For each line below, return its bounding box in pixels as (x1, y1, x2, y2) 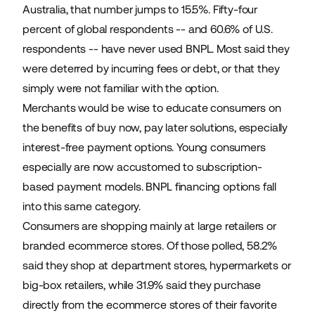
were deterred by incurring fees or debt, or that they (22, 62, 280, 75)
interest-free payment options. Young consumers (22, 141, 266, 154)
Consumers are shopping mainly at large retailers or (22, 219, 276, 233)
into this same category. (22, 200, 141, 213)
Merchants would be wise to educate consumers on (22, 101, 281, 115)
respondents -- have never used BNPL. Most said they (22, 42, 290, 56)
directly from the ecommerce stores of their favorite (22, 298, 277, 311)
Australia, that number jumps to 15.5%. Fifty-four (22, 3, 258, 16)
